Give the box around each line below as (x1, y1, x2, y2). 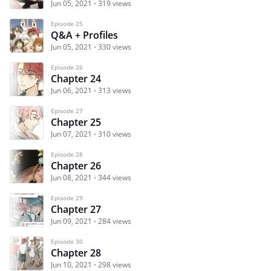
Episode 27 (51, 106, 83, 116)
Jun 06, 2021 (51, 85, 92, 96)
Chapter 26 (51, 159, 101, 173)
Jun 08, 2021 (51, 172, 92, 183)
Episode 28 (51, 150, 83, 159)
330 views (98, 42, 131, 53)
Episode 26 (51, 63, 83, 72)
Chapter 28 (51, 246, 101, 260)
